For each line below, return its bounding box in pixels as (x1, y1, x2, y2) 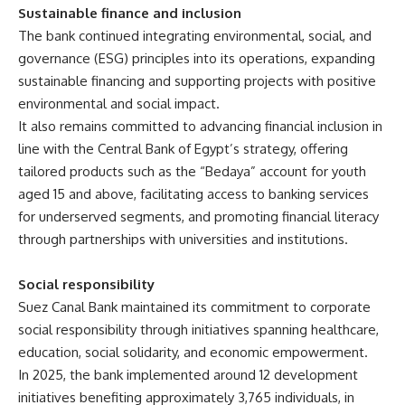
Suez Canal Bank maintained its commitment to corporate (18, 297, 371, 316)
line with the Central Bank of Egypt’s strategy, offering (18, 139, 348, 157)
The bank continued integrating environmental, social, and (18, 26, 372, 44)
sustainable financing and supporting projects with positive (18, 71, 376, 89)
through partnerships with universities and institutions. (18, 230, 348, 248)
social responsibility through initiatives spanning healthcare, (18, 320, 379, 338)
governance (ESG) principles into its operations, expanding (18, 49, 375, 67)
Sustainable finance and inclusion (18, 4, 241, 22)
